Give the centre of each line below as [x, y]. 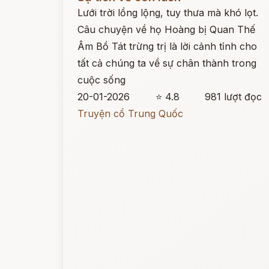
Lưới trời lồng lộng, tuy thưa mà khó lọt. [168, 13]
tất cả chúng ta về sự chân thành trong [167, 63]
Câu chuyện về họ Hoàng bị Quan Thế [166, 29]
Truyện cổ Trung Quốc [130, 113]
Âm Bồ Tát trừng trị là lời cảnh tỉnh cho [167, 46]
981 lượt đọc [234, 97]
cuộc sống [101, 80]
